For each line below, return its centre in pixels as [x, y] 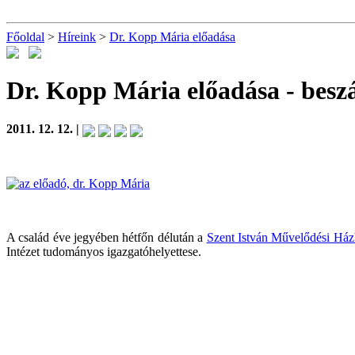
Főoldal [25, 37]
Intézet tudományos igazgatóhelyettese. [104, 251]
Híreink [77, 37]
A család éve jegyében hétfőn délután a [107, 237]
